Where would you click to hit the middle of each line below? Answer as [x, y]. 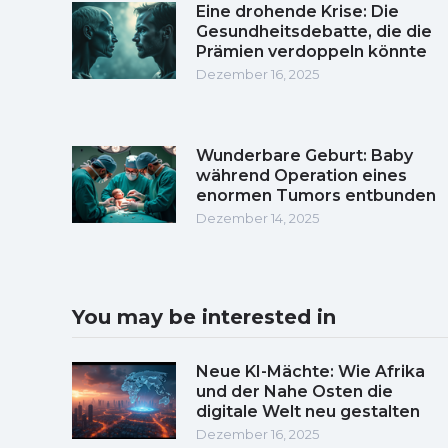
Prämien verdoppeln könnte [311, 51]
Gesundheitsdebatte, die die [314, 31]
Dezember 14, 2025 [257, 217]
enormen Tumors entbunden [316, 195]
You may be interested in [204, 316]
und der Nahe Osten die [294, 391]
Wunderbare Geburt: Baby [304, 155]
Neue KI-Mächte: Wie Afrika [310, 371]
